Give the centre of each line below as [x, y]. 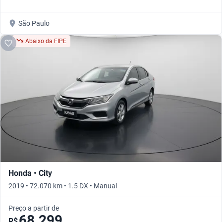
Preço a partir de [34, 208]
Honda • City [30, 173]
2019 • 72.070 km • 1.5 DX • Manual [63, 186]
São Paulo [34, 24]
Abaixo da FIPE [46, 41]
